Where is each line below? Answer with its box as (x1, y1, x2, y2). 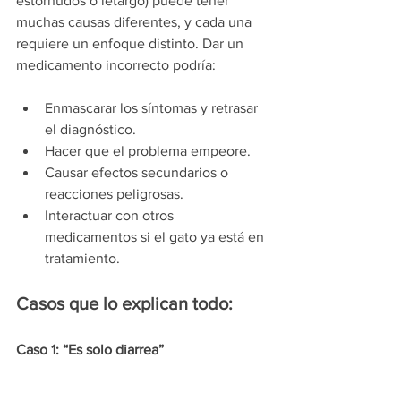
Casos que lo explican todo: (16, 294, 233, 314)
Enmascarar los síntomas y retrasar (45, 100, 261, 116)
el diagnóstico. (45, 122, 136, 138)
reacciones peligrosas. (45, 186, 183, 202)
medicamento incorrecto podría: (16, 57, 216, 73)
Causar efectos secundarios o (45, 165, 232, 181)
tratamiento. (45, 251, 120, 267)
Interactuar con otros (45, 208, 177, 224)
